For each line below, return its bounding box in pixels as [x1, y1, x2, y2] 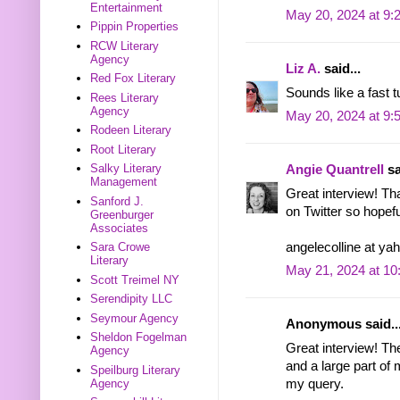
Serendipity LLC [90, 292, 173, 306]
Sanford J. [90, 194, 145, 208]
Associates [90, 221, 149, 235]
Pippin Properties [90, 20, 179, 34]
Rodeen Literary [90, 123, 172, 137]
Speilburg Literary [90, 362, 181, 377]
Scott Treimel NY [90, 272, 180, 287]
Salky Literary [90, 162, 162, 176]
